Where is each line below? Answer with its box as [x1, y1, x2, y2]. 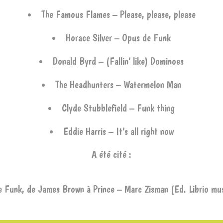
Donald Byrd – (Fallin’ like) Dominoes [53, 55, 184, 67]
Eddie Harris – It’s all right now [63, 125, 174, 137]
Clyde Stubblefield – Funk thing [62, 102, 175, 114]
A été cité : [92, 148, 131, 160]
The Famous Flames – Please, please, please [41, 8, 196, 20]
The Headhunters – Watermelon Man [55, 79, 181, 91]
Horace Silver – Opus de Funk [66, 32, 171, 44]
